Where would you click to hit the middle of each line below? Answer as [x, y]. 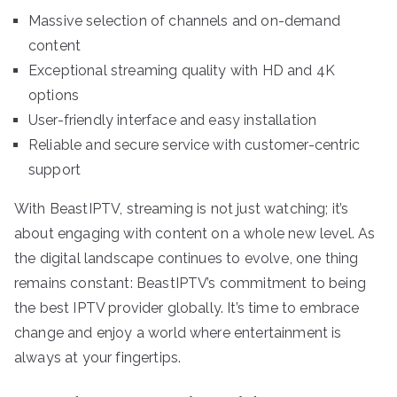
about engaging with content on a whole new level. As [195, 233]
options [54, 95]
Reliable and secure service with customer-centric [194, 144]
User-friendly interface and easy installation [173, 120]
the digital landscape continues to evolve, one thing [187, 258]
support [55, 169]
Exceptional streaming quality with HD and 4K [182, 70]
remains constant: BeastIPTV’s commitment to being [190, 283]
